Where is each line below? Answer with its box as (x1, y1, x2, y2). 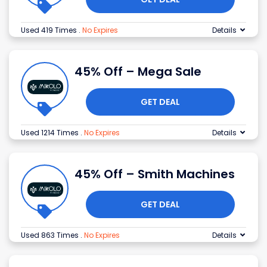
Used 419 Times (21, 25, 79, 36)
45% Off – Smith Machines (74, 166, 235, 183)
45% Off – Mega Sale (74, 63, 201, 80)
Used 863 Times (21, 230, 80, 241)
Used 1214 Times (21, 128, 80, 138)
